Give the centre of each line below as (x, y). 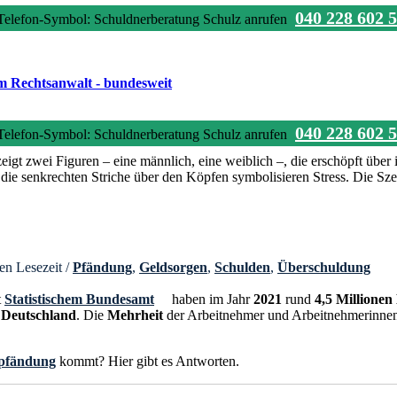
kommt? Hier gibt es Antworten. (148, 361)
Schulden (242, 267)
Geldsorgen (173, 267)
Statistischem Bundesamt (79, 299)
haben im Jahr (211, 299)
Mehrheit (135, 315)
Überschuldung (324, 267)
